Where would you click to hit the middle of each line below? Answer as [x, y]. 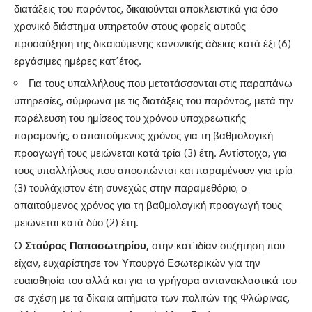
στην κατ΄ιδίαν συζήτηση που [218, 245]
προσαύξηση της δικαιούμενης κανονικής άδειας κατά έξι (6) [153, 43]
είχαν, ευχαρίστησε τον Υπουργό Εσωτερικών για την [137, 263]
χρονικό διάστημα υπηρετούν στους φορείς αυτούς [130, 26]
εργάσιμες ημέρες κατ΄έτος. [78, 61]
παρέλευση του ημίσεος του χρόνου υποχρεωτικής [130, 118]
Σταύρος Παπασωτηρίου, [88, 245]
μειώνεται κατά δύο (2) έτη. [76, 223]
